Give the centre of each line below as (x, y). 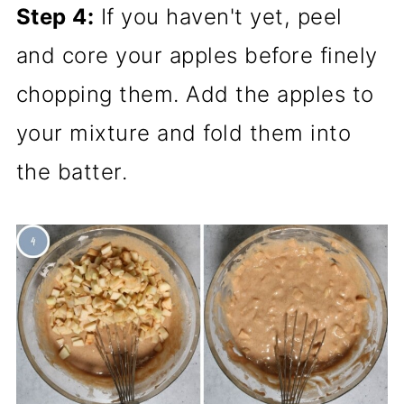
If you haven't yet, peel (218, 17)
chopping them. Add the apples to (195, 95)
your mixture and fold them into (184, 133)
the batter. (72, 172)
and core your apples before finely (197, 56)
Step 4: (55, 17)
